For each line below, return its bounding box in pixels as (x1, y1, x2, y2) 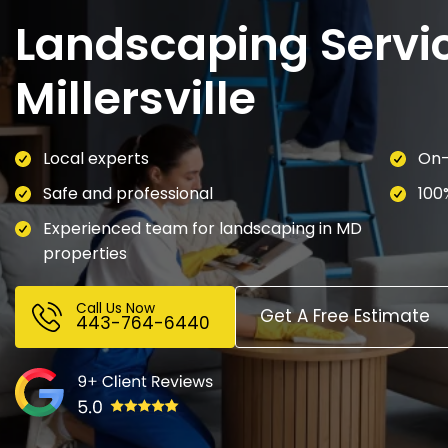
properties (43, 241, 127, 265)
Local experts (43, 146, 149, 170)
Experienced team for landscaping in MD (43, 216, 362, 240)
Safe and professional (43, 181, 213, 205)
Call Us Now (76, 298, 155, 318)
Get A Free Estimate (260, 304, 430, 328)
